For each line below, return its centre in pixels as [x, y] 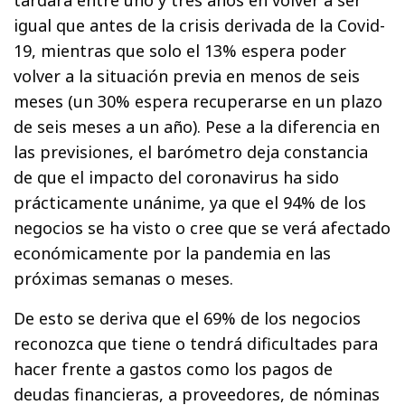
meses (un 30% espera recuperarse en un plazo [198, 102]
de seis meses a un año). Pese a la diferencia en [197, 127]
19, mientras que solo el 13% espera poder [180, 51]
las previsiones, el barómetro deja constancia [191, 152]
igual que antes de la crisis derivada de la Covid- [200, 26]
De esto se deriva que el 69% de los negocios [188, 319]
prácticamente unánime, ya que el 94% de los [190, 203]
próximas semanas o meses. [124, 279]
